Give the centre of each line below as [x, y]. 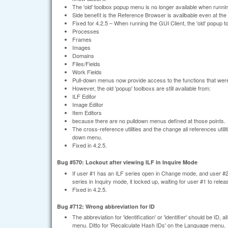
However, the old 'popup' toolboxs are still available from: [141, 88]
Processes [86, 31]
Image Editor [88, 104]
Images [81, 47]
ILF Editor [84, 96]
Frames [82, 39]
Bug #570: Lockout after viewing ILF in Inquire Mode [127, 162]
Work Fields [87, 72]
